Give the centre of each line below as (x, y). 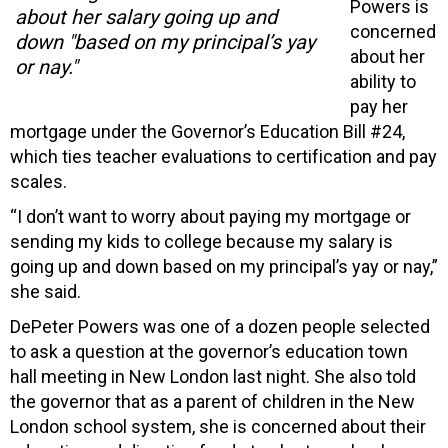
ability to (383, 81)
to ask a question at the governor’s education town (209, 351)
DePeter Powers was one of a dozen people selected (220, 326)
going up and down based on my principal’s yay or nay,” (224, 266)
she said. (45, 291)
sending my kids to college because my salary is (201, 241)
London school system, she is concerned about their (218, 426)
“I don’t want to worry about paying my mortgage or (210, 216)
